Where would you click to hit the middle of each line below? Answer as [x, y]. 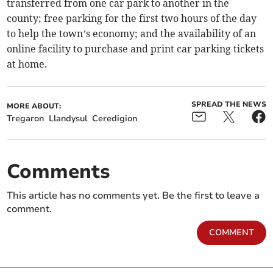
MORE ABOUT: [34, 106]
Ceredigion [115, 119]
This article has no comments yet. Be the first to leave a [133, 196]
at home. [27, 64]
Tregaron [26, 119]
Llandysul [68, 119]
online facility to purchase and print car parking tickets [136, 49]
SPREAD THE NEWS [229, 105]
